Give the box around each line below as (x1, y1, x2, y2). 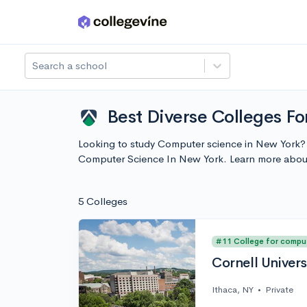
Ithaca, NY (212, 284, 254, 296)
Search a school (32, 59, 107, 72)
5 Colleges (78, 195, 127, 208)
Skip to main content (14, 19, 111, 32)
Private (265, 284, 293, 296)
